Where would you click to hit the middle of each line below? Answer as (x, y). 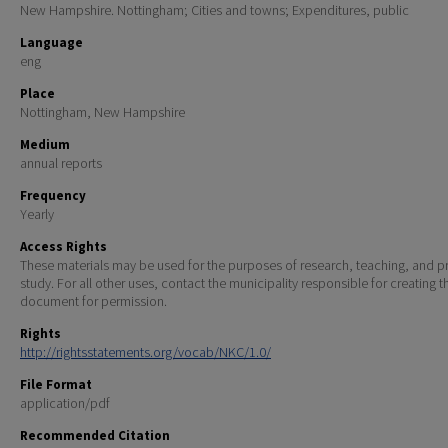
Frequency (53, 196)
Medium (45, 145)
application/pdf (65, 403)
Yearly (37, 214)
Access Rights (63, 247)
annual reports (61, 163)
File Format (56, 385)
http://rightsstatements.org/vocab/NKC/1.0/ (145, 352)
